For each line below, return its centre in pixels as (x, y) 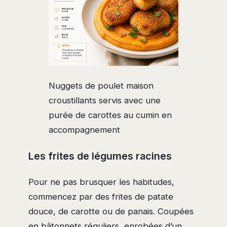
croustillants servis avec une (105, 101)
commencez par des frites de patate (101, 196)
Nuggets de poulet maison (101, 86)
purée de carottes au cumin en (110, 115)
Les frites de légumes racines (100, 156)
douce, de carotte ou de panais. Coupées (111, 211)
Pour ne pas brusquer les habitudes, (101, 182)
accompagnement (84, 130)
